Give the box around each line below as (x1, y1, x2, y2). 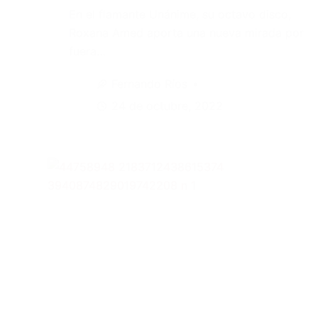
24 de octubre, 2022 (111, 99, 224, 114)
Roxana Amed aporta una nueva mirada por (69, 26, 305, 40)
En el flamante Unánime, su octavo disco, (69, 7, 292, 22)
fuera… (69, 44, 106, 59)
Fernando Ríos (111, 77, 188, 92)
